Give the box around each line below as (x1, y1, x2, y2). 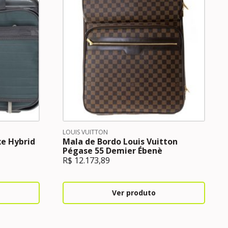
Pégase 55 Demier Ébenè (62, 145, 162, 156)
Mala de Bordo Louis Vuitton (62, 136, 178, 147)
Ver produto (111, 188, 156, 197)
